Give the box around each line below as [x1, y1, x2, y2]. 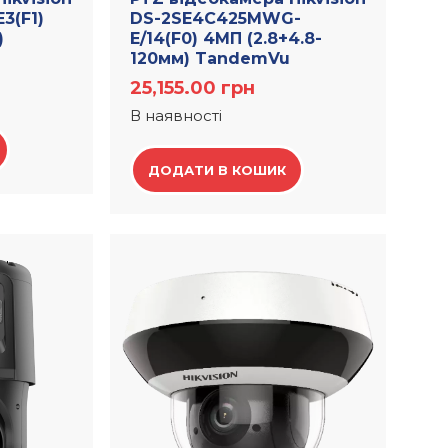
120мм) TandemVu [130, 49, 291, 69]
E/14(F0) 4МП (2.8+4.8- [130, 29, 323, 49]
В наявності [130, 106, 223, 126]
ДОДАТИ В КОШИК [148, 162, 287, 179]
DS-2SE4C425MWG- [130, 9, 302, 29]
